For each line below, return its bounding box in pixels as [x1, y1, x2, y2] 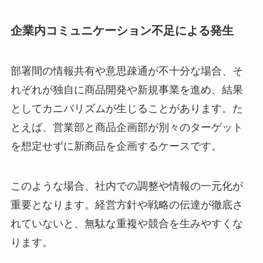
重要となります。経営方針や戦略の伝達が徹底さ [10, 199, 243, 211]
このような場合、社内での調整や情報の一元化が [10, 180, 243, 192]
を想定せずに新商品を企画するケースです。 [10, 140, 222, 153]
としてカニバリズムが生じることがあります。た [10, 103, 243, 115]
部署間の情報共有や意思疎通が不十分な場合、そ [10, 65, 243, 77]
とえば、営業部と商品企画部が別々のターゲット [10, 122, 243, 134]
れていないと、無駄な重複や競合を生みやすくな [10, 218, 243, 230]
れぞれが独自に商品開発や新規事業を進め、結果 [10, 84, 243, 96]
